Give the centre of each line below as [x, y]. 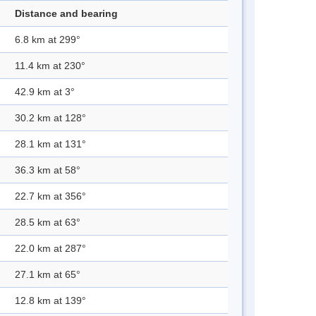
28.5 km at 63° [48, 223]
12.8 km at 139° [50, 301]
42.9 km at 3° [45, 92]
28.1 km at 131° [50, 144]
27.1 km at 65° [48, 275]
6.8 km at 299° [48, 40]
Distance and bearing [66, 14]
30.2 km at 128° [50, 118]
